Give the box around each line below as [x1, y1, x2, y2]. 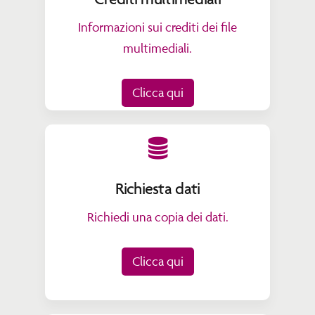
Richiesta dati [115, 179, 200, 198]
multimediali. [123, 40, 192, 56]
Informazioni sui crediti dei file [78, 19, 237, 34]
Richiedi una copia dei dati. [86, 209, 229, 224]
